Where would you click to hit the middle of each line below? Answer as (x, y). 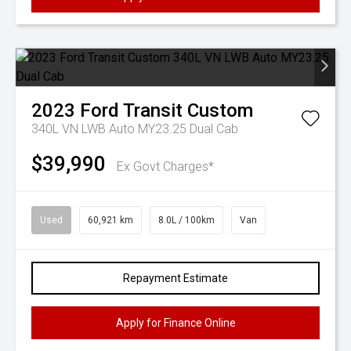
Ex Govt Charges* (165, 166)
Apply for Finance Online (175, 323)
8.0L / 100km (186, 220)
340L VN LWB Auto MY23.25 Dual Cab (135, 129)
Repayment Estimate (175, 278)
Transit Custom (188, 110)
